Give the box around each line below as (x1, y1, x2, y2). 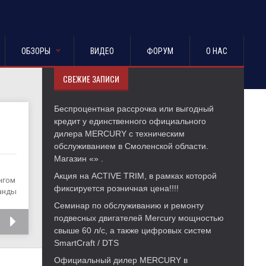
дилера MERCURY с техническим (54, 129, 185, 138)
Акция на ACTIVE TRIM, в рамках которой (54, 171, 217, 180)
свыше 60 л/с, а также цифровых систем (54, 226, 211, 235)
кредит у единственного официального (54, 116, 206, 126)
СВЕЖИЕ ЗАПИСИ (63, 72, 119, 85)
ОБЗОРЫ (21, 46, 50, 56)
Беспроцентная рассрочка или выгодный (54, 104, 214, 113)
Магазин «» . (54, 154, 103, 163)
